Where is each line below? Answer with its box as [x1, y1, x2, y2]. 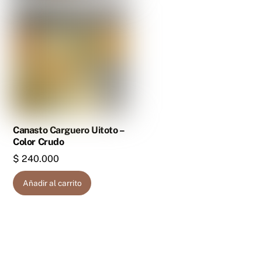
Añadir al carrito [22, 178, 82, 188]
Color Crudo [13, 136, 64, 148]
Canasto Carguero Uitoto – [13, 125, 124, 136]
